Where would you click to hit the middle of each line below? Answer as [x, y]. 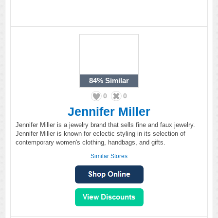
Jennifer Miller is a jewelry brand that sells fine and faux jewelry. [105, 125]
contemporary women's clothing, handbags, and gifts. [91, 142]
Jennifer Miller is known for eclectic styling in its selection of [100, 134]
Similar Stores [109, 156]
